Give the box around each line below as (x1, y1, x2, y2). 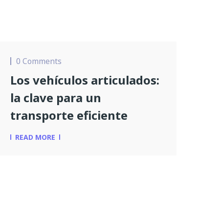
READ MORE (15, 132, 55, 142)
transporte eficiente (10, 107, 128, 124)
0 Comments (16, 56, 62, 67)
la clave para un (10, 89, 101, 106)
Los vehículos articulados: (10, 72, 159, 88)
